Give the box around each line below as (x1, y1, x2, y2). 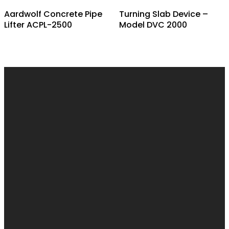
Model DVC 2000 (119, 19, 187, 31)
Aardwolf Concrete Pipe (4, 8, 102, 20)
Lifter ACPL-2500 (4, 19, 72, 31)
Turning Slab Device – (119, 8, 208, 20)
